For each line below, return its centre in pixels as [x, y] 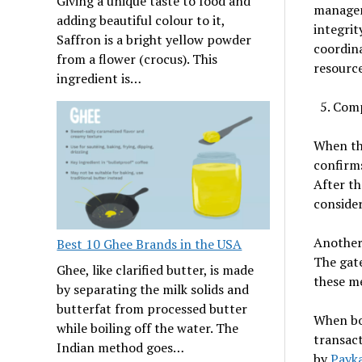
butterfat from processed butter [152, 309]
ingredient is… [99, 79]
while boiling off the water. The [148, 328]
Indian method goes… [121, 348]
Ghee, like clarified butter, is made [156, 270]
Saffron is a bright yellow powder [154, 40]
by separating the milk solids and [153, 290]
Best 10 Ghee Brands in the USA [149, 244]
